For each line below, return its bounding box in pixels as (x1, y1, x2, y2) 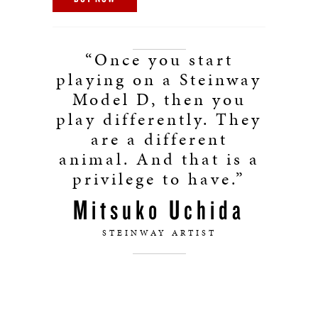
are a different (90, 127, 228, 151)
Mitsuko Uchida (73, 192, 245, 226)
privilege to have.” (72, 167, 246, 191)
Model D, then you (72, 87, 246, 111)
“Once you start (84, 48, 234, 72)
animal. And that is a (58, 147, 260, 171)
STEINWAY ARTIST (102, 227, 216, 238)
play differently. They (56, 107, 262, 131)
